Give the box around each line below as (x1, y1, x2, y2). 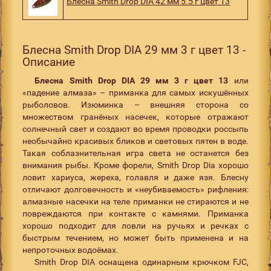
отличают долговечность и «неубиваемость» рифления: (22, 184, 249, 194)
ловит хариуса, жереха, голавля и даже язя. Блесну (22, 172, 249, 182)
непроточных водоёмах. (22, 244, 119, 255)
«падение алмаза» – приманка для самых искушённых (22, 87, 249, 97)
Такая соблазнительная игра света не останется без (22, 148, 249, 158)
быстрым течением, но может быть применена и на (22, 232, 249, 243)
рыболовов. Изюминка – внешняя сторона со (22, 99, 249, 109)
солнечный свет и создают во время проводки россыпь (22, 123, 249, 134)
